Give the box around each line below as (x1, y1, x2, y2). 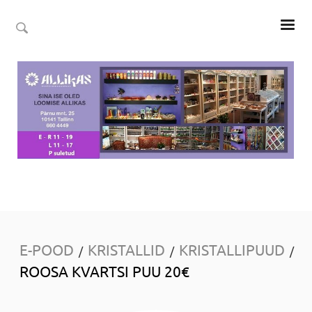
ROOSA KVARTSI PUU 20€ (19, 261, 189, 280)
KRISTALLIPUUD (179, 240, 285, 258)
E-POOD (19, 240, 74, 258)
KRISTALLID (88, 240, 165, 258)
